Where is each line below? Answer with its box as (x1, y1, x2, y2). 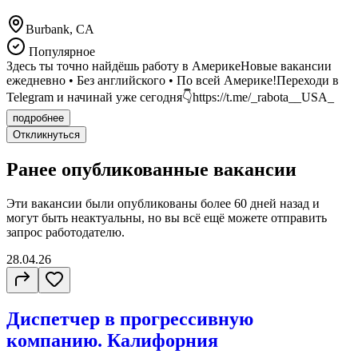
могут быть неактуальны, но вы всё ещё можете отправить (6, 210, 327, 225)
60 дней (234, 196, 276, 210)
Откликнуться (13, 128, 80, 141)
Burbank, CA (26, 22, 94, 36)
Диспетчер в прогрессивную (6, 308, 253, 330)
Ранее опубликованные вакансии (6, 158, 296, 180)
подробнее (13, 111, 64, 124)
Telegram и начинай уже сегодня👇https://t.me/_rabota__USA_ (6, 89, 334, 104)
